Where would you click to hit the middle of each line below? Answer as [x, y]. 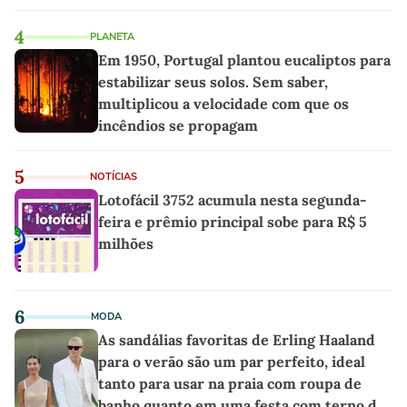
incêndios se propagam [178, 125]
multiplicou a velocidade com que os [223, 103]
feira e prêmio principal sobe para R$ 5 [233, 221]
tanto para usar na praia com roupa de [230, 383]
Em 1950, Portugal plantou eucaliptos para [244, 60]
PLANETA [112, 36]
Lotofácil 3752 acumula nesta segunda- [233, 199]
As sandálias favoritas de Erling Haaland [237, 339]
